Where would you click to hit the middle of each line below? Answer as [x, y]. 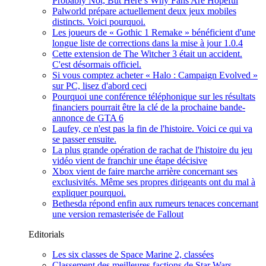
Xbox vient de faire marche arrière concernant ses [145, 171]
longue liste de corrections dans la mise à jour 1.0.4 [148, 43]
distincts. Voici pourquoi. [99, 22]
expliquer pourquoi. [89, 193]
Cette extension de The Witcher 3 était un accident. [147, 54]
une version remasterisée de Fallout [118, 214]
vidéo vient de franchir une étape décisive [130, 161]
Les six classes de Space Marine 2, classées [133, 254]
